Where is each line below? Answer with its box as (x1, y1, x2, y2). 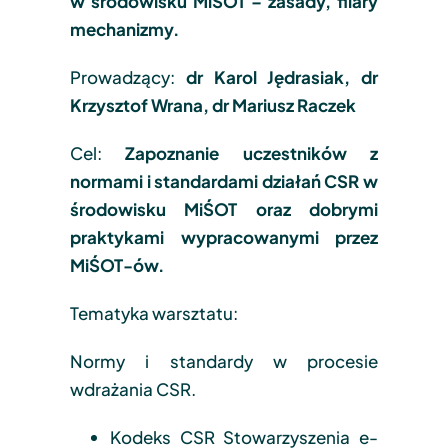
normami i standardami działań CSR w (69, 169, 379, 192)
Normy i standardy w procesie (69, 349, 379, 372)
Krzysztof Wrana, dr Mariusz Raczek (69, 93, 362, 116)
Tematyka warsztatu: (69, 301, 238, 324)
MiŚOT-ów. (69, 253, 167, 276)
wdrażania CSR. (69, 377, 196, 400)
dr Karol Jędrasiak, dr (185, 65, 379, 88)
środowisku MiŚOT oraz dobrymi (69, 197, 379, 220)
